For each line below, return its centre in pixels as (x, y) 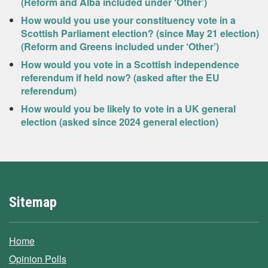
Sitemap (33, 202)
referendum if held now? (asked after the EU (120, 77)
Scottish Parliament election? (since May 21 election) (140, 33)
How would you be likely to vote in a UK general (128, 109)
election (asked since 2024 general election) (120, 122)
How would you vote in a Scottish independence (130, 64)
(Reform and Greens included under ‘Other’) (120, 46)
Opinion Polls (38, 259)
